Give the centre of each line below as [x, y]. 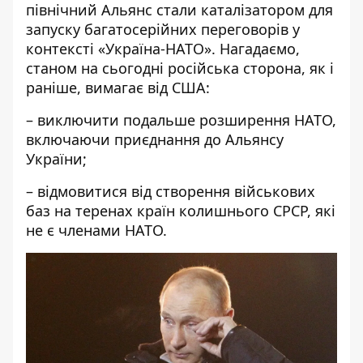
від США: [177, 88]
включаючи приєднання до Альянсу [155, 139]
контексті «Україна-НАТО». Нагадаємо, [163, 49]
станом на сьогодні [97, 68]
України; [56, 159]
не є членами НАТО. [96, 230]
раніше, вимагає [85, 88]
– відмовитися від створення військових [171, 191]
